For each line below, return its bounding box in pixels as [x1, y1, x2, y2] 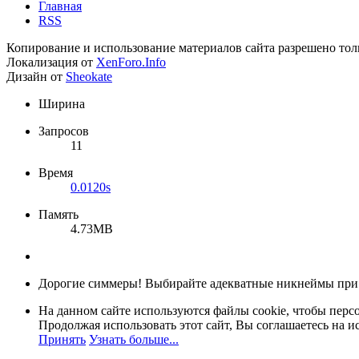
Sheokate [66, 70, 112, 84]
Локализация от [6, 55, 96, 70]
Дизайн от [6, 70, 66, 84]
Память [38, 208, 79, 222]
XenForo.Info [96, 55, 166, 70]
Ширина [38, 97, 85, 111]
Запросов [38, 124, 89, 139]
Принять [38, 333, 86, 347]
